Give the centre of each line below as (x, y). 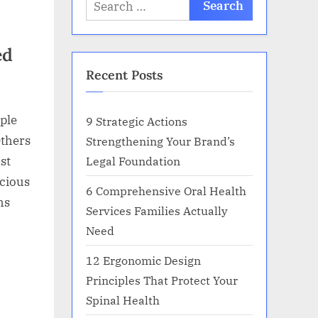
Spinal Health (123, 300)
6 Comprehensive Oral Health (166, 190)
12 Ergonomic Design (143, 260)
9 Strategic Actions (137, 121)
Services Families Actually (157, 210)
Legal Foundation (133, 160)
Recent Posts (124, 75)
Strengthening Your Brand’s (160, 141)
